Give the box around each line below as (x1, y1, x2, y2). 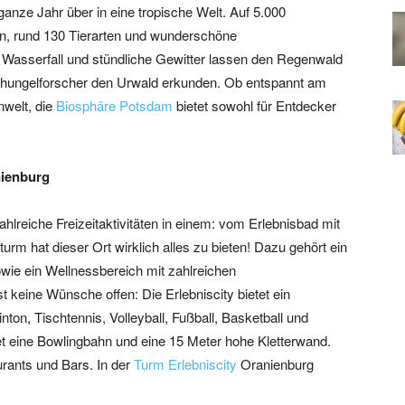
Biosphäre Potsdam (56, 96, 173, 115)
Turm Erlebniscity (134, 354, 237, 373)
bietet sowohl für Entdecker (173, 96, 336, 115)
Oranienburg (237, 354, 314, 373)
